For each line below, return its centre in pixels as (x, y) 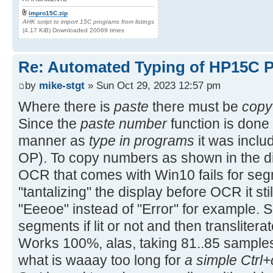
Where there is (66, 106)
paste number (124, 123)
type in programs (142, 140)
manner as (54, 140)
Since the (49, 123)
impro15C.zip (48, 13)
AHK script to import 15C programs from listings (88, 22)
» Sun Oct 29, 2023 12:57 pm (153, 85)
